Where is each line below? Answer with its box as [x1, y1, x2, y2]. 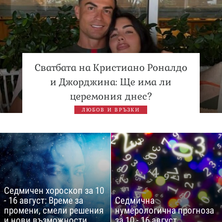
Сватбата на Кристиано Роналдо [34, 61, 187, 74]
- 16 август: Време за [4, 194, 83, 206]
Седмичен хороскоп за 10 [4, 184, 104, 196]
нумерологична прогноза [115, 204, 214, 216]
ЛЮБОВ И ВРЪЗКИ [82, 106, 140, 113]
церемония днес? [69, 90, 152, 103]
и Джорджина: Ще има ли [50, 75, 172, 88]
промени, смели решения [4, 204, 104, 216]
